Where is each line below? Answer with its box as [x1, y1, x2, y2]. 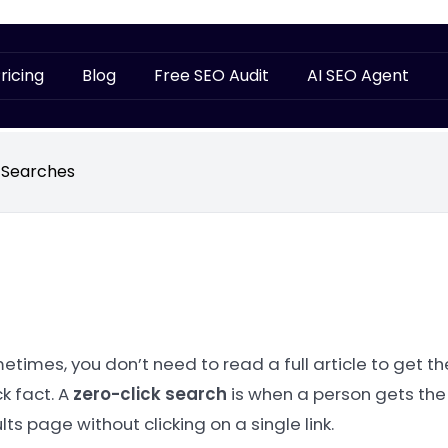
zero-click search [73, 382, 227, 406]
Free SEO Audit [153, 64, 269, 87]
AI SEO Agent [306, 64, 409, 87]
